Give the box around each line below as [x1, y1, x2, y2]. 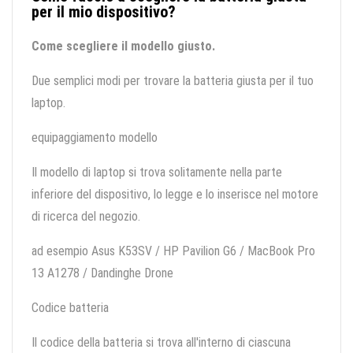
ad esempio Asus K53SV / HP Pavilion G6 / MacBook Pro [32, 243, 315, 259]
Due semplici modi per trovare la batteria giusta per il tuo [32, 73, 314, 89]
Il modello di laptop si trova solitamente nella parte [32, 165, 282, 180]
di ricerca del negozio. [32, 209, 140, 225]
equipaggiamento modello [32, 130, 158, 146]
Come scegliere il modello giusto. [32, 39, 215, 54]
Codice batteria [32, 300, 109, 316]
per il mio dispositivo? [32, 2, 176, 22]
